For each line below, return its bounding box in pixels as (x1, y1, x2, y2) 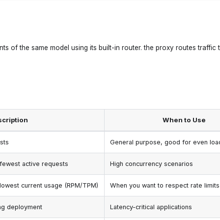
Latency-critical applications (110, 203, 192, 211)
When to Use (162, 115, 206, 124)
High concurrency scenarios (110, 160, 193, 167)
